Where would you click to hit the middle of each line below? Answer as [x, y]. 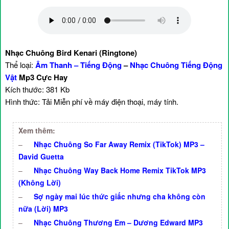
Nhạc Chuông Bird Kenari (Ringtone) [71, 53]
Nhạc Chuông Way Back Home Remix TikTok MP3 [120, 170]
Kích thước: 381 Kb [37, 89]
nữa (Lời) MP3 [43, 209]
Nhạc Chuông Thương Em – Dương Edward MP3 [118, 222]
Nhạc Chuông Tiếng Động [176, 65]
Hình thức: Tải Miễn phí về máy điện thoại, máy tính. [92, 101]
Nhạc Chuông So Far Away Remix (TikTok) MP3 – [119, 144]
